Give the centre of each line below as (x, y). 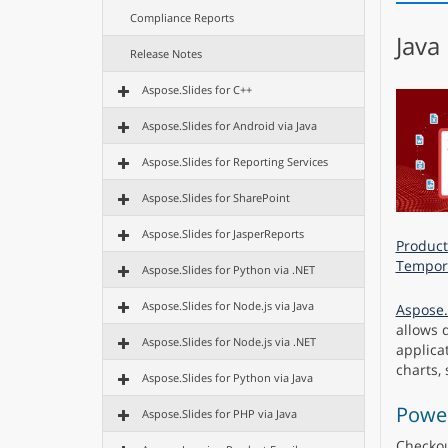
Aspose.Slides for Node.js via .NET (229, 341)
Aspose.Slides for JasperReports (223, 233)
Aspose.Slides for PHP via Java (219, 413)
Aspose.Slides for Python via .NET (228, 269)
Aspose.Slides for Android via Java (229, 125)
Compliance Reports (182, 17)
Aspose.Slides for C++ (197, 89)
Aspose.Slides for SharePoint (216, 197)
